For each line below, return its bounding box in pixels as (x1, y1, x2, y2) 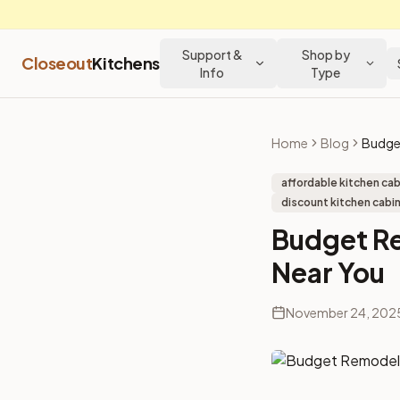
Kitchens (92, 53, 160, 73)
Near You (271, 255, 385, 289)
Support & (181, 46, 243, 62)
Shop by (301, 46, 350, 62)
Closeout (21, 53, 93, 73)
